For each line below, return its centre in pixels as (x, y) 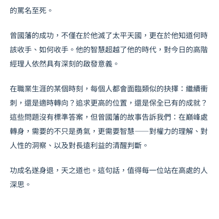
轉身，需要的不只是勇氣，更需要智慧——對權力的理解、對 (109, 131)
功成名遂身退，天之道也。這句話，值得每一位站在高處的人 (109, 170)
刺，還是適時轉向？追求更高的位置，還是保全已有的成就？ (109, 102)
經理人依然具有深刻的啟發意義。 (65, 63)
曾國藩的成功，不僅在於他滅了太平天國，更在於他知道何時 (109, 35)
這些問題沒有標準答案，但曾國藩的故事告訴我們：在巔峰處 (109, 116)
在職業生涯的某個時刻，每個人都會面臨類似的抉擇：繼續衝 (109, 88)
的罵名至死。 (32, 10)
